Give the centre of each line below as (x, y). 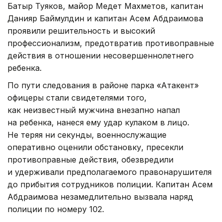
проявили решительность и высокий (81, 30)
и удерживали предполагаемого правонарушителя (110, 172)
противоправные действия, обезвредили (90, 159)
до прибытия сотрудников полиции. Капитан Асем (110, 184)
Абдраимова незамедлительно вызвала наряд (100, 196)
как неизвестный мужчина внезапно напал (94, 110)
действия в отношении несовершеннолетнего (101, 55)
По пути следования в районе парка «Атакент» (103, 85)
